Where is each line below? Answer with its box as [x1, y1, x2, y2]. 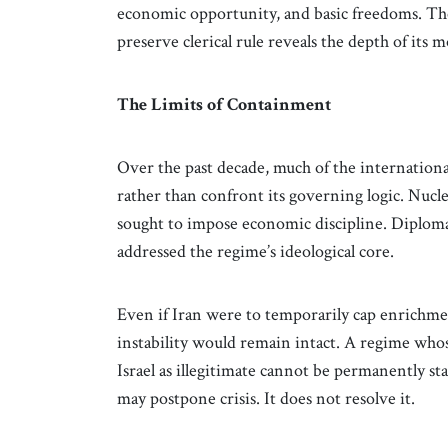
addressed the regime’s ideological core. [117, 239, 394, 263]
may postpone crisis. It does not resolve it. [117, 386, 415, 410]
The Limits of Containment [117, 92, 331, 116]
